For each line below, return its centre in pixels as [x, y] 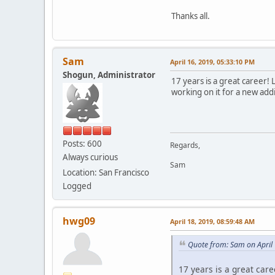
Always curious [90, 157]
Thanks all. [191, 16]
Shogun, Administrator [109, 75]
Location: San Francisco [106, 172]
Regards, [185, 145]
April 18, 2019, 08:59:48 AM [212, 221]
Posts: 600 [82, 143]
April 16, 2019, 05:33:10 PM [212, 61]
